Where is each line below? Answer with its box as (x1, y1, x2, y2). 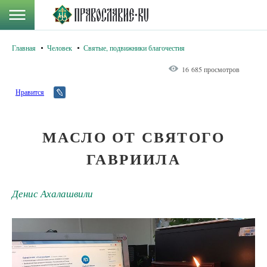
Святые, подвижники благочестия (83, 43, 185, 52)
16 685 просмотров (182, 64, 240, 74)
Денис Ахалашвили (12, 187, 93, 201)
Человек (47, 43, 72, 52)
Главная (12, 43, 36, 52)
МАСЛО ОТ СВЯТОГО (42, 126, 225, 148)
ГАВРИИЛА (86, 148, 181, 170)
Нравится (15, 87, 44, 97)
